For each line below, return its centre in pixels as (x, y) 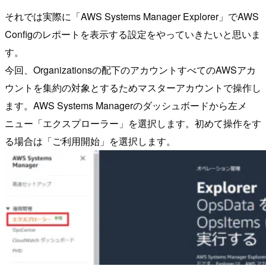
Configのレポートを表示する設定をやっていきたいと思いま (133, 34)
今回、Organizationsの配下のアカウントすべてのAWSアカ (130, 70)
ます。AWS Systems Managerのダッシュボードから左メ (126, 106)
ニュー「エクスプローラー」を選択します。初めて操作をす (133, 123)
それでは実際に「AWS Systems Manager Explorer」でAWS (132, 17)
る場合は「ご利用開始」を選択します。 (90, 141)
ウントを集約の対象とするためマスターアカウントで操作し (133, 88)
